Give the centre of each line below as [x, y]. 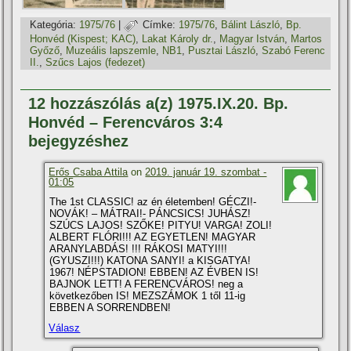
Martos [307, 38]
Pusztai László [222, 50]
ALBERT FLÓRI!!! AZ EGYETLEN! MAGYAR [153, 237]
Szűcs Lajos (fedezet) [96, 62]
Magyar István [252, 38]
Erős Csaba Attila [89, 172]
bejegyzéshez [79, 141]
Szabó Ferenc [294, 50]
